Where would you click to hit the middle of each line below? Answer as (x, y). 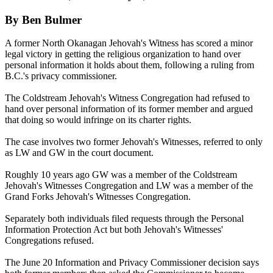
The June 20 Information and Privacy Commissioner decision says (132, 263)
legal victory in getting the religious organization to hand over (123, 54)
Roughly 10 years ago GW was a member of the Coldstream (121, 175)
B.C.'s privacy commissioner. (61, 76)
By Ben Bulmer (43, 19)
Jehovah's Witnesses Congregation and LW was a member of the (129, 186)
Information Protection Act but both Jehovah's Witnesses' (114, 230)
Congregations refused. (49, 241)
